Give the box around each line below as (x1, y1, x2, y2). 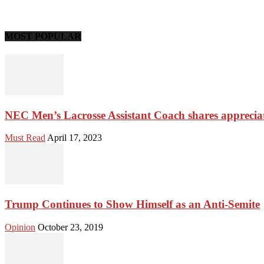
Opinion (5, 222, 35, 232)
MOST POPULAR (5, 31, 81, 41)
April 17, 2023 (47, 133, 102, 143)
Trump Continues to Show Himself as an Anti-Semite (5, 198, 260, 210)
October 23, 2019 (38, 222, 103, 232)
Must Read (5, 133, 45, 143)
